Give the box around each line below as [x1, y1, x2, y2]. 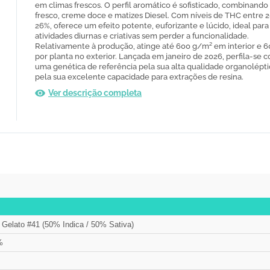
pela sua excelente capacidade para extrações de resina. [35, 72, 243, 82]
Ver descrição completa [48, 88, 142, 98]
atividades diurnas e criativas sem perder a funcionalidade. [35, 31, 249, 41]
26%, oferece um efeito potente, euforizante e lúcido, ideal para [35, 21, 269, 31]
